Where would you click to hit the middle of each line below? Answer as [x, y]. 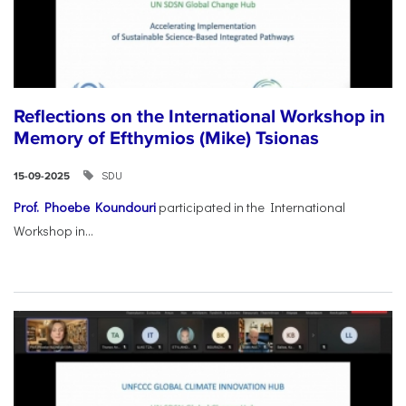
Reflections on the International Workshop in [199, 117]
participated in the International [251, 208]
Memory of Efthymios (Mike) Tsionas [166, 139]
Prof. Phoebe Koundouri [85, 208]
